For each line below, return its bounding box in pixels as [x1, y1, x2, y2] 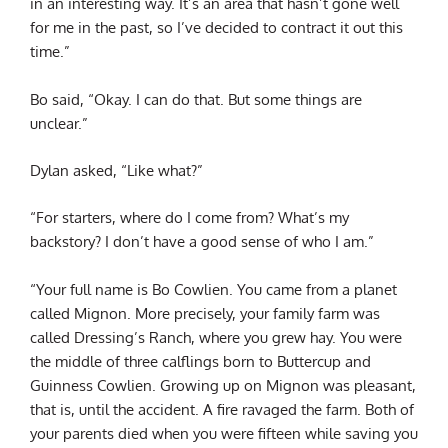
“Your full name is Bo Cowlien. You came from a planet [30, 279, 397, 298]
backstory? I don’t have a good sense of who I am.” [30, 232, 374, 251]
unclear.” [30, 113, 88, 132]
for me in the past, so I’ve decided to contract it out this [30, 18, 403, 37]
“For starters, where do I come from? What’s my [30, 208, 349, 227]
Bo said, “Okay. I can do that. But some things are [30, 89, 362, 108]
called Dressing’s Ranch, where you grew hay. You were [30, 327, 402, 346]
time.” [30, 42, 70, 61]
